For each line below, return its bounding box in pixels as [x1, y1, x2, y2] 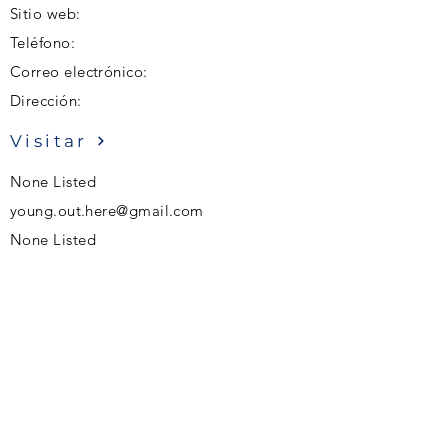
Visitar [10, 131, 88, 151]
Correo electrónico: [10, 62, 148, 81]
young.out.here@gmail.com [10, 201, 204, 220]
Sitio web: [10, 4, 81, 23]
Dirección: [10, 91, 82, 110]
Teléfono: [10, 33, 76, 52]
